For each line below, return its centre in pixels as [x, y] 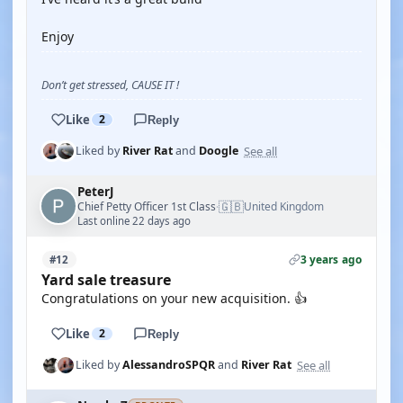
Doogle [219, 151]
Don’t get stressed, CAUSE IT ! [110, 85]
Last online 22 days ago [134, 221]
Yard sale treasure [106, 280]
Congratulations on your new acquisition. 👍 [174, 298]
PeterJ [95, 192]
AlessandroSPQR [169, 365]
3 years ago [331, 260]
